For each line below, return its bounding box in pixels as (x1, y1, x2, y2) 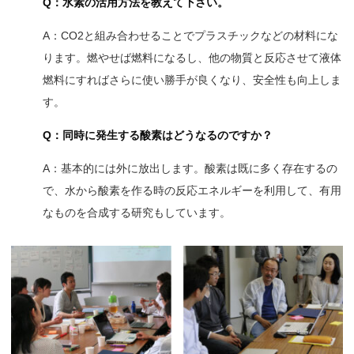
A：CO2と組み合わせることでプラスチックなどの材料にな (43, 29, 338, 42)
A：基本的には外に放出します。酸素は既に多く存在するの (43, 162, 337, 175)
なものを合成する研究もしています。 (43, 206, 231, 219)
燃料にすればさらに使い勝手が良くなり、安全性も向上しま (43, 73, 341, 86)
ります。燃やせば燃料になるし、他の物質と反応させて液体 (43, 51, 341, 64)
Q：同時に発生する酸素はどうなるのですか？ (43, 129, 273, 141)
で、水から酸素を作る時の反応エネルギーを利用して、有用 (43, 184, 341, 197)
